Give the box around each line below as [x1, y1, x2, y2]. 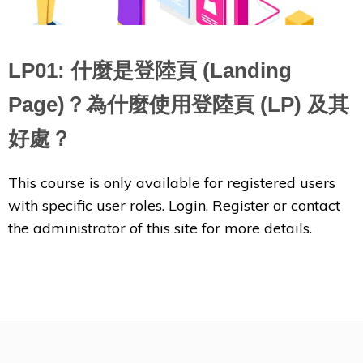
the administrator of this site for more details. [8, 219, 312, 238]
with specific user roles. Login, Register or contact [8, 196, 340, 216]
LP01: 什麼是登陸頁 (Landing [8, 58, 292, 83]
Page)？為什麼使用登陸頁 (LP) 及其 [8, 92, 349, 117]
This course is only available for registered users [8, 173, 335, 193]
